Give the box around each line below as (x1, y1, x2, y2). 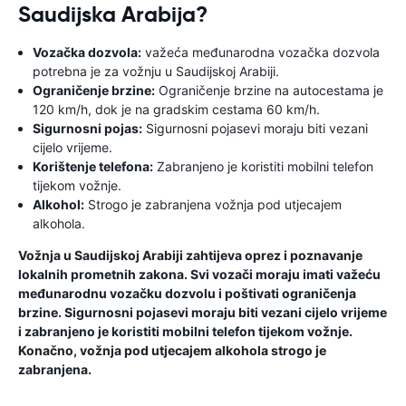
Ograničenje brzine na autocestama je (155, 82, 383, 98)
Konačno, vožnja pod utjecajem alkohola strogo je (18, 343, 326, 358)
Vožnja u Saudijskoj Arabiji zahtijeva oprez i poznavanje (18, 247, 362, 263)
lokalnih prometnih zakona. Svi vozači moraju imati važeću (18, 266, 381, 282)
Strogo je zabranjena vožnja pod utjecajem (84, 197, 342, 212)
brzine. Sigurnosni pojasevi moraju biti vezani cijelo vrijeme (18, 304, 387, 320)
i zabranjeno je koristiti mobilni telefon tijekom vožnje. (18, 324, 353, 339)
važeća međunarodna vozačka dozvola (141, 44, 380, 60)
